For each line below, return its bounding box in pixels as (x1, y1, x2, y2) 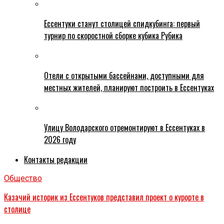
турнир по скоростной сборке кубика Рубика (44, 29, 182, 42)
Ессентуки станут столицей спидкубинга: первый (44, 17, 200, 30)
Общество (4, 173, 42, 183)
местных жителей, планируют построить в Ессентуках (44, 81, 214, 94)
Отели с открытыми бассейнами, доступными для (44, 69, 204, 82)
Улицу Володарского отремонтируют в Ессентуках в (44, 121, 205, 134)
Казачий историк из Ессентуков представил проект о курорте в (4, 191, 204, 203)
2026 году (44, 133, 76, 146)
